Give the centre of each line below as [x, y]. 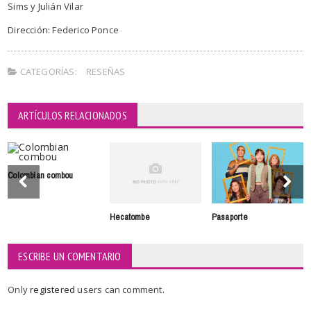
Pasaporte [229, 217]
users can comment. [121, 289]
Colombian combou [41, 175]
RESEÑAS [106, 71]
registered [54, 289]
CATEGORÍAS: [47, 71]
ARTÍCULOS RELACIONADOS [73, 115]
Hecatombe [130, 217]
